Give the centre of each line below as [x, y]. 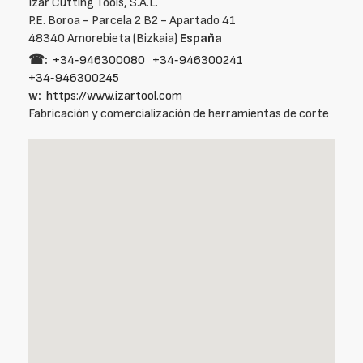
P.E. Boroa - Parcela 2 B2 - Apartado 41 [132, 21]
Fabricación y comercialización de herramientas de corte [179, 114]
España [201, 38]
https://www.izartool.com [114, 96]
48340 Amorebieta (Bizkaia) [104, 38]
